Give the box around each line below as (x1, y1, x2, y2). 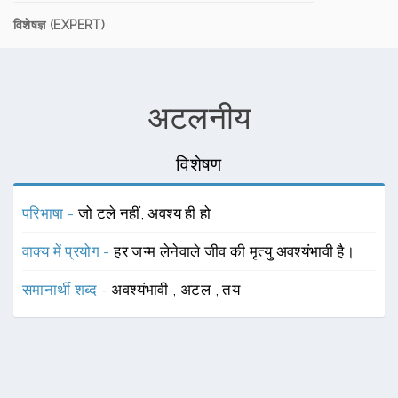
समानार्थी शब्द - (22, 281, 112, 298)
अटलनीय (147, 99, 251, 136)
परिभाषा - (22, 204, 78, 222)
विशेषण (176, 154, 222, 175)
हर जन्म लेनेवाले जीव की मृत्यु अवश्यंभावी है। (114, 243, 355, 260)
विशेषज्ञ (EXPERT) (13, 18, 106, 32)
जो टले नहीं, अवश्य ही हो (77, 204, 211, 222)
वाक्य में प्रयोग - (22, 243, 115, 260)
